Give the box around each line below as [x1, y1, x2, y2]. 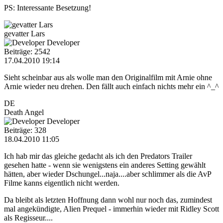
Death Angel [4, 108, 44, 116]
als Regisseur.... [4, 213, 53, 222]
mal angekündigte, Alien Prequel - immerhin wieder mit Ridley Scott [4, 204, 219, 213]
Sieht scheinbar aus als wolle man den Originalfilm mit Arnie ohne [4, 73, 212, 82]
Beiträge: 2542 [4, 47, 50, 56]
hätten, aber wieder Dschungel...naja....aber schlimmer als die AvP [4, 169, 211, 178]
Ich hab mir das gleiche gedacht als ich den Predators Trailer [4, 151, 192, 160]
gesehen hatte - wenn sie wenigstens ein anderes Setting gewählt [4, 160, 206, 169]
